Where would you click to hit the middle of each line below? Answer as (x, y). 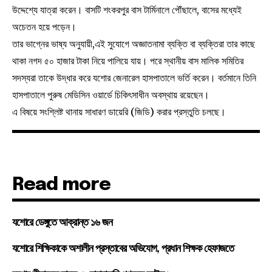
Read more (61, 185)
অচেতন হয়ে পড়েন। (44, 26)
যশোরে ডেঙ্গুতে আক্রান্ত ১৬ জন (62, 223)
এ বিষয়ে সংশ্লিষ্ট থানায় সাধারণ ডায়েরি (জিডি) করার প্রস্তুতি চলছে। (119, 111)
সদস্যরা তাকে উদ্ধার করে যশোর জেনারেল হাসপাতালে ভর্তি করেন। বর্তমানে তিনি (134, 77)
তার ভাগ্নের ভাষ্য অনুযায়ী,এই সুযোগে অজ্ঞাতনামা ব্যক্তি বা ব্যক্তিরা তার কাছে (134, 43)
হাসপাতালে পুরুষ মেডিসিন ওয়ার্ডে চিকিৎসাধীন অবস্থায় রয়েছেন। (111, 94)
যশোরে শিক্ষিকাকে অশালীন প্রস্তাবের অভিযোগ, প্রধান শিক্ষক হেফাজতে (123, 249)
